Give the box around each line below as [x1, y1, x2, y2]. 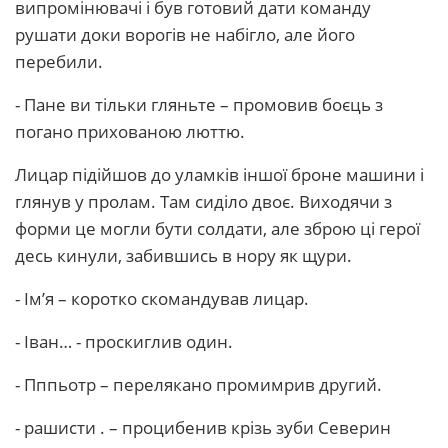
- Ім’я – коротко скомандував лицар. [15, 287, 309, 310]
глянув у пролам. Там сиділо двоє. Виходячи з [15, 190, 392, 213]
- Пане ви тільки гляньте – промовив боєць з [15, 93, 383, 116]
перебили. [15, 50, 103, 73]
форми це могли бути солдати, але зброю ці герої [15, 217, 420, 240]
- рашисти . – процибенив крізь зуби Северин [15, 416, 391, 439]
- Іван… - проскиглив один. [15, 330, 233, 353]
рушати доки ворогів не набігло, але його [15, 23, 355, 46]
